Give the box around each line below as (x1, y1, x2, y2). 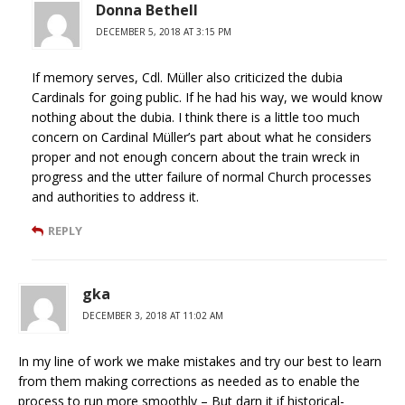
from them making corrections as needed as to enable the (18, 372, 360, 390)
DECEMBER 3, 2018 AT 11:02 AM (82, 308, 223, 322)
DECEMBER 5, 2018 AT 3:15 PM (96, 24, 231, 38)
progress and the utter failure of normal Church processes (32, 167, 372, 185)
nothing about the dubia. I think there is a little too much (32, 108, 360, 126)
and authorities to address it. (32, 187, 199, 205)
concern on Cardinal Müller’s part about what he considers (32, 127, 372, 146)
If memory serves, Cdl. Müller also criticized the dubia (32, 68, 343, 86)
